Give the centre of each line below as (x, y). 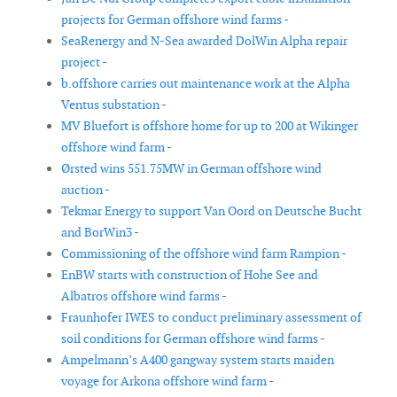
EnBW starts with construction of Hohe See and (190, 275)
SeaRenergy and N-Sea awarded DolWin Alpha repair (204, 41)
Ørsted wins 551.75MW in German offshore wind (191, 169)
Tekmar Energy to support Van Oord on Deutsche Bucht (211, 211)
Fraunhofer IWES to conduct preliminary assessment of (211, 318)
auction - (86, 190)
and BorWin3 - (100, 233)
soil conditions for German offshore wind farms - (193, 339)
